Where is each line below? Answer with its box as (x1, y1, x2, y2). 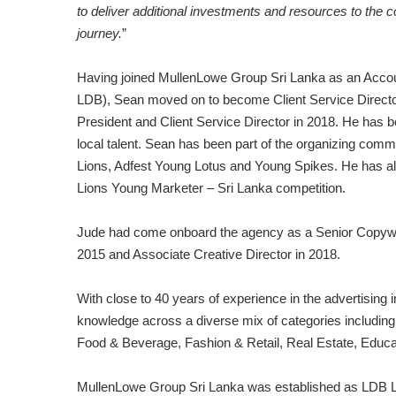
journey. (77, 26, 122, 42)
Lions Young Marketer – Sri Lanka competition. (77, 180, 346, 196)
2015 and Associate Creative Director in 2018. (77, 247, 340, 263)
